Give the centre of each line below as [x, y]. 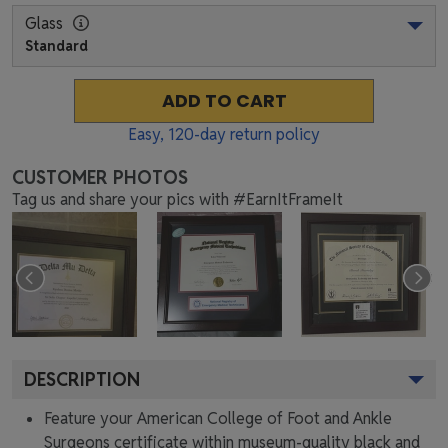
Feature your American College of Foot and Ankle [218, 418]
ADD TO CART [224, 100]
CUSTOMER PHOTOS [100, 177]
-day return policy [257, 134]
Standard [56, 45]
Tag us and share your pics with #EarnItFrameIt [177, 199]
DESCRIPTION [82, 379]
